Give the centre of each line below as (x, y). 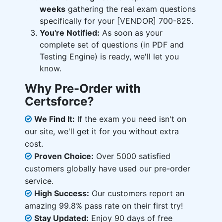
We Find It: (55, 119)
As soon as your (131, 33)
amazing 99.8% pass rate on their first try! (104, 206)
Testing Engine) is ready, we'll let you (109, 56)
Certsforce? (59, 101)
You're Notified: (70, 33)
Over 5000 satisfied (132, 156)
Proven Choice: (64, 156)
